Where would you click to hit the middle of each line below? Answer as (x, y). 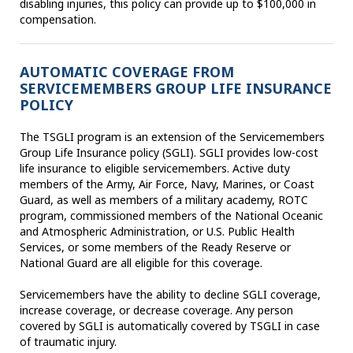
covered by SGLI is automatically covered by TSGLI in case (170, 326)
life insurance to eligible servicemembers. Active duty (155, 169)
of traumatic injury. (71, 342)
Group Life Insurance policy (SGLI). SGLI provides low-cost (169, 153)
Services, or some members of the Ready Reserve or (155, 247)
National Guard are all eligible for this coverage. (141, 263)
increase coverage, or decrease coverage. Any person (156, 310)
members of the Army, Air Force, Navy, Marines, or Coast (167, 184)
